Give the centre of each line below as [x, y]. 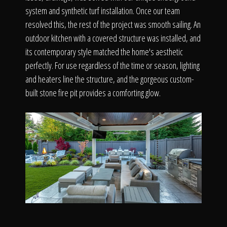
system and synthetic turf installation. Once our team [103, 10]
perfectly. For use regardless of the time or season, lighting [112, 65]
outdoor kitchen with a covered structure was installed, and [113, 38]
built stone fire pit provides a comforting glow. [93, 92]
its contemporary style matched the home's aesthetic [104, 51]
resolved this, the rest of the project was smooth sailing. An [113, 24]
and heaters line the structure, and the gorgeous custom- [110, 79]
